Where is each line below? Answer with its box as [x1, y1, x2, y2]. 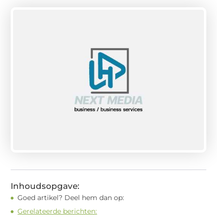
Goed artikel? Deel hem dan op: [17, 193, 124, 202]
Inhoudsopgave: [11, 181, 80, 191]
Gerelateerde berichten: [17, 207, 97, 216]
